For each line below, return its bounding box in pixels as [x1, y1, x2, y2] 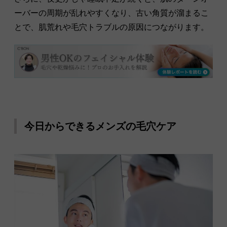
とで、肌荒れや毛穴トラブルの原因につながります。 [14, 22, 209, 31]
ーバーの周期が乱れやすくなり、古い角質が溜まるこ [14, 8, 209, 17]
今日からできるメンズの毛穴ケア [24, 120, 176, 132]
